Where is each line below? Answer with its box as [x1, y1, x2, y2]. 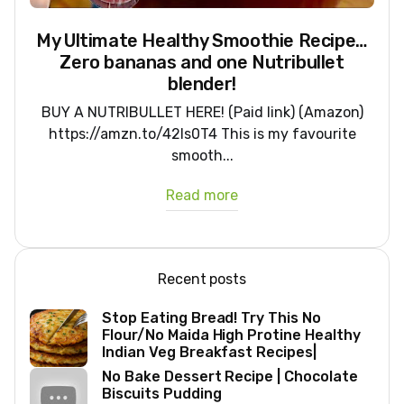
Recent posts [157, 271, 247, 289]
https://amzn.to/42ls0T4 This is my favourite [48, 125, 356, 143]
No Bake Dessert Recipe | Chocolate [102, 368, 358, 386]
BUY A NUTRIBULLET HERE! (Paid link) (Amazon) [41, 104, 363, 122]
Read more [166, 187, 238, 205]
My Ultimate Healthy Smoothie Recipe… [36, 30, 368, 52]
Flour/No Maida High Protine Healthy [102, 326, 361, 344]
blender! [168, 73, 236, 96]
